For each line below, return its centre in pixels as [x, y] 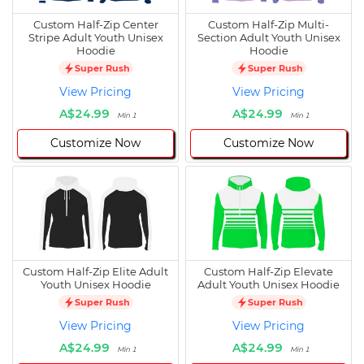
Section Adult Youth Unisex [269, 38]
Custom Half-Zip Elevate [269, 272]
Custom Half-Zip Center [95, 25]
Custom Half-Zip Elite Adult [95, 272]
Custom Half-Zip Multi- [269, 25]
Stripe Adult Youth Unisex [95, 38]
